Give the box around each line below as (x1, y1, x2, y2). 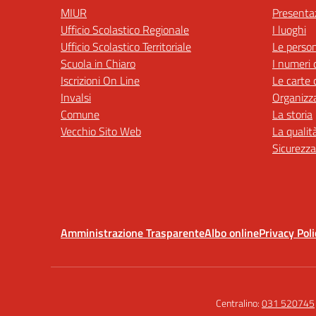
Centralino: (216, 296, 262, 310)
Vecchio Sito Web (61, 123, 141, 140)
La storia (272, 106, 312, 123)
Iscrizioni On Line (61, 72, 140, 89)
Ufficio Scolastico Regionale (61, 21, 189, 38)
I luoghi (272, 21, 306, 38)
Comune (61, 106, 99, 123)
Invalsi (61, 89, 91, 106)
